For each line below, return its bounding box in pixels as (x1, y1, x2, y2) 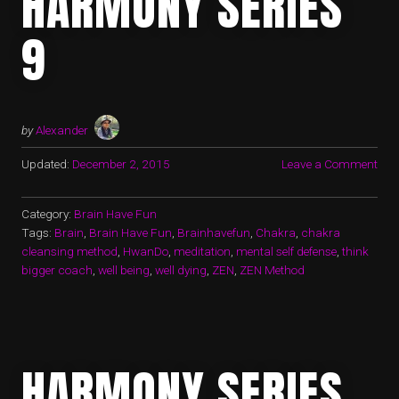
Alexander (36, 123, 88, 138)
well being (98, 263, 150, 278)
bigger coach (21, 263, 93, 278)
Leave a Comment (281, 157, 378, 172)
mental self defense (236, 244, 337, 259)
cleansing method (21, 244, 118, 259)
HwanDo (123, 244, 168, 259)
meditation (174, 244, 231, 259)
